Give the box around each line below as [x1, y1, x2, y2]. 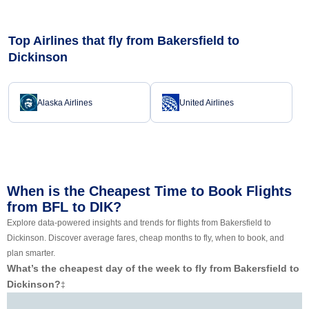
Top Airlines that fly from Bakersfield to [8, 34, 239, 48]
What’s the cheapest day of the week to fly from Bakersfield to [7, 263, 299, 275]
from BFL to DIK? [7, 199, 121, 215]
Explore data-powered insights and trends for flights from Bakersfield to [7, 218, 271, 228]
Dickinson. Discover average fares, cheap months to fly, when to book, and [7, 233, 284, 243]
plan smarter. [7, 248, 55, 259]
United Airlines [179, 97, 234, 108]
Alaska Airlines [37, 97, 92, 108]
